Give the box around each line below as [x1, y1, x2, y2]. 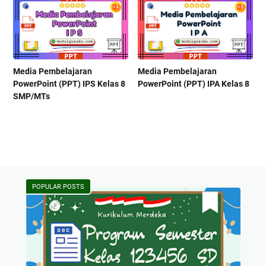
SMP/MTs [13, 91, 50, 102]
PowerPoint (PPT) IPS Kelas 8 [13, 79, 125, 89]
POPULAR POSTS [31, 183, 84, 191]
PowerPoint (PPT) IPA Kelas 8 [138, 79, 250, 89]
